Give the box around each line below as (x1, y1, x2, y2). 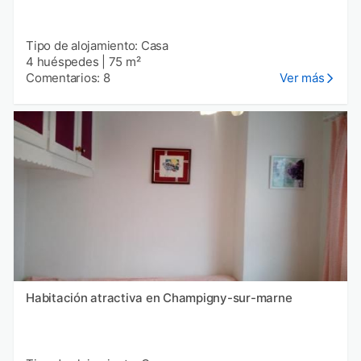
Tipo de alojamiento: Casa (26, 38, 168, 54)
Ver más (280, 70, 325, 86)
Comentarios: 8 (26, 70, 110, 86)
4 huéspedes (26, 54, 99, 70)
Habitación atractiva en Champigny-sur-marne (26, 290, 293, 306)
